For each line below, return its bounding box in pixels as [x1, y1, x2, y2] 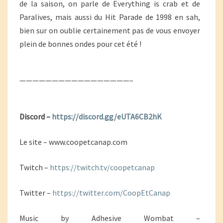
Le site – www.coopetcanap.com [19, 137, 127, 147]
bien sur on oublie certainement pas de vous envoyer [19, 25, 200, 35]
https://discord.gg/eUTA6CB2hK [52, 111, 162, 121]
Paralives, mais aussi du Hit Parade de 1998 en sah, [19, 12, 200, 22]
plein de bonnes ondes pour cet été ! [19, 39, 141, 49]
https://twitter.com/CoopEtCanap [52, 188, 170, 198]
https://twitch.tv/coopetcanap [50, 162, 155, 172]
